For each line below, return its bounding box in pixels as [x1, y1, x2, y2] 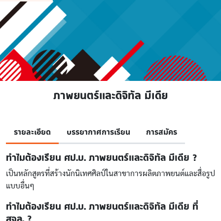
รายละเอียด [14, 126, 51, 138]
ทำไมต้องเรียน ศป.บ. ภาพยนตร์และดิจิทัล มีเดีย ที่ [6, 200, 198, 212]
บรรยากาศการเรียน [67, 126, 130, 138]
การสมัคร [146, 126, 177, 138]
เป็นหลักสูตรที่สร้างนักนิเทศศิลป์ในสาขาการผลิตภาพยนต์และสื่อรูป [6, 170, 215, 178]
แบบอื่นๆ [6, 182, 35, 190]
